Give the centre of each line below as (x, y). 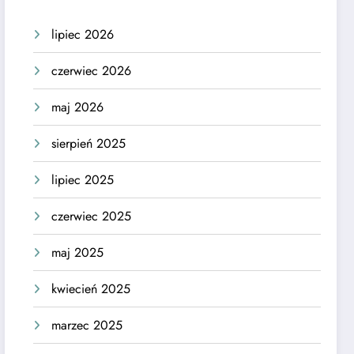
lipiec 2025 (83, 180)
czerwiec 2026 (92, 71)
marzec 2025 (87, 326)
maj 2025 (78, 253)
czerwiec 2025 (92, 217)
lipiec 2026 (83, 35)
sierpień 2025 (89, 144)
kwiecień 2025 (91, 289)
